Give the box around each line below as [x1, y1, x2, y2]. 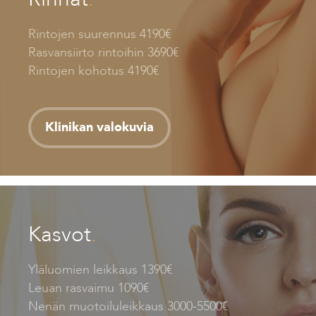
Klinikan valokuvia [44, 118, 154, 136]
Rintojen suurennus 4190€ [28, 25, 171, 43]
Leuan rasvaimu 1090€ [28, 279, 149, 297]
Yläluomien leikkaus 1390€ [28, 260, 172, 279]
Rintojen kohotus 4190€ [28, 61, 159, 80]
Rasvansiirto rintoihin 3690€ [28, 43, 178, 61]
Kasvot [28, 219, 91, 249]
